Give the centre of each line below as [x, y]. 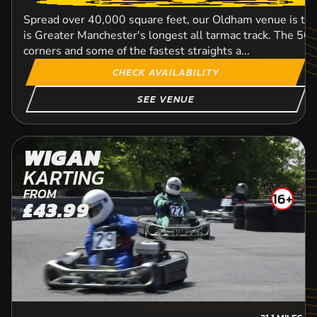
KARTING [64, 177]
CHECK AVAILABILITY [166, 72]
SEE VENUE [166, 99]
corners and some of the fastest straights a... [137, 51]
